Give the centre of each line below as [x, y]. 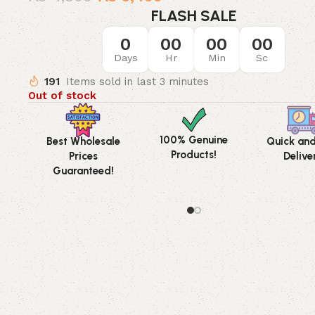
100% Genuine [194, 140]
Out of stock [62, 95]
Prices [83, 156]
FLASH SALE [194, 16]
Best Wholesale [83, 141]
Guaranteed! [83, 171]
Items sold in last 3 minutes [137, 81]
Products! [194, 154]
